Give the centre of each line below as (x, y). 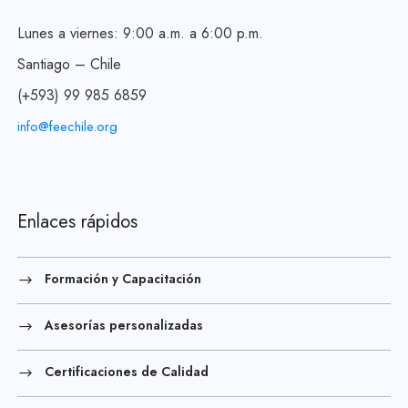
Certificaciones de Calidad (127, 372)
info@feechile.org (67, 127)
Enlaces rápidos (77, 222)
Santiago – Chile (69, 65)
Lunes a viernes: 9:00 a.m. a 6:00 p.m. (140, 34)
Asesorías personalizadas (124, 326)
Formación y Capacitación (123, 279)
